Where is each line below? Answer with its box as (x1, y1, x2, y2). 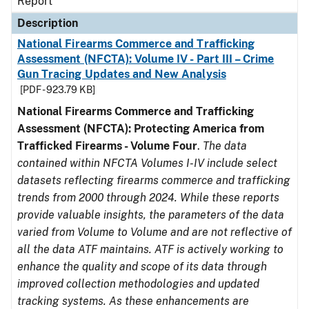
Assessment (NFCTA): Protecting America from (17, 122, 264, 135)
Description (17, 17, 78, 30)
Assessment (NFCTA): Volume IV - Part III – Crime (17, 52, 275, 66)
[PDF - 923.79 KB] (20, 84, 95, 95)
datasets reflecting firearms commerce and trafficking (17, 174, 290, 187)
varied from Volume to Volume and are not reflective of (17, 226, 292, 239)
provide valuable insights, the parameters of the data (17, 208, 284, 221)
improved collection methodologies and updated (17, 277, 259, 290)
